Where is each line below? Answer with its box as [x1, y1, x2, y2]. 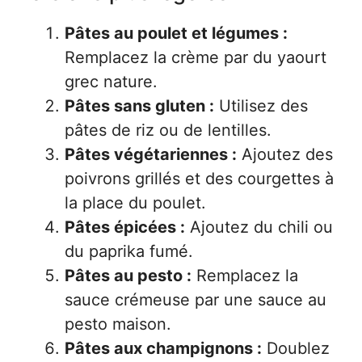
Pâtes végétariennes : [65, 145, 237, 164]
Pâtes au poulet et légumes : [65, 23, 288, 43]
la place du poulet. [65, 193, 206, 213]
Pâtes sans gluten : [65, 96, 214, 116]
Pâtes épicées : [65, 217, 185, 237]
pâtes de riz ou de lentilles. [65, 120, 271, 140]
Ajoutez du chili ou [185, 217, 333, 237]
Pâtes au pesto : [65, 266, 192, 285]
